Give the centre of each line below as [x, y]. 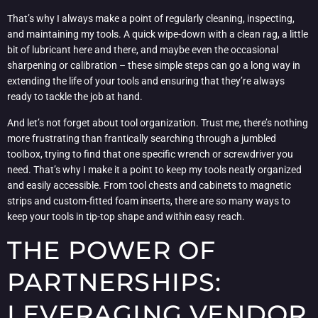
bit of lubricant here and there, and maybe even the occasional [143, 50]
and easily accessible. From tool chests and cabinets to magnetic [149, 185]
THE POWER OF [112, 251]
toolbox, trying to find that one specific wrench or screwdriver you [150, 154]
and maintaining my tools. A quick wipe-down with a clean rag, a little [158, 34]
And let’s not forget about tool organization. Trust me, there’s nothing [158, 122]
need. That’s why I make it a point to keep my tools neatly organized [154, 169]
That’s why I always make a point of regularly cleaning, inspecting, [151, 19]
